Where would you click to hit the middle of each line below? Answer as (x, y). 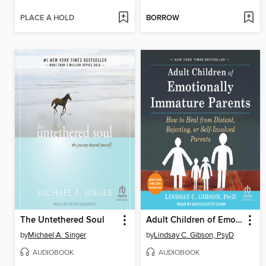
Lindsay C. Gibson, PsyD (194, 235)
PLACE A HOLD (47, 18)
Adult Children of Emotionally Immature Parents (239, 221)
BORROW (162, 18)
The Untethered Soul (62, 221)
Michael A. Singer (57, 235)
